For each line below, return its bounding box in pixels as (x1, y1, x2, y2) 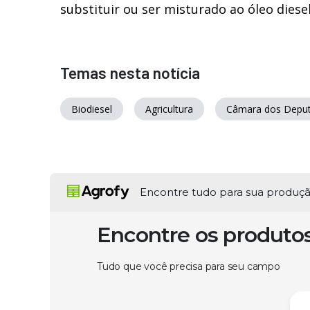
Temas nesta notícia (60, 62, 200, 82)
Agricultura (145, 102, 193, 116)
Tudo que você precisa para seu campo (97, 259, 280, 273)
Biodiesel (71, 102, 112, 116)
